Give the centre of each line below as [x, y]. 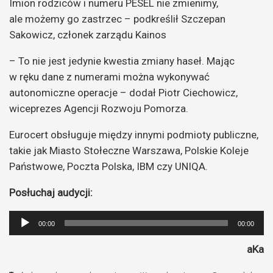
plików [23, 234]
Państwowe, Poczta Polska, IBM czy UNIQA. [108, 167]
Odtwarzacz [34, 218]
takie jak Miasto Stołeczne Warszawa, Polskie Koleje [129, 151]
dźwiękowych [37, 250]
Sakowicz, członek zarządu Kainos [88, 35]
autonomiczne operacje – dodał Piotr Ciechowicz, [123, 93]
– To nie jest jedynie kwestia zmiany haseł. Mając [122, 61]
